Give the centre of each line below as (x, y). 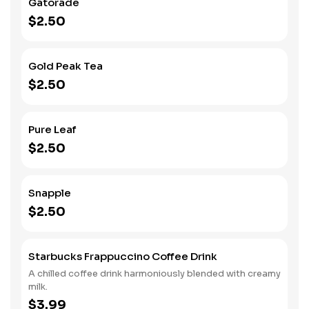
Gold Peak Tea (66, 66)
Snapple (50, 193)
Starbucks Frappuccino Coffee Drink (123, 256)
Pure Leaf (52, 129)
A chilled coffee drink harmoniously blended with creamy (154, 273)
